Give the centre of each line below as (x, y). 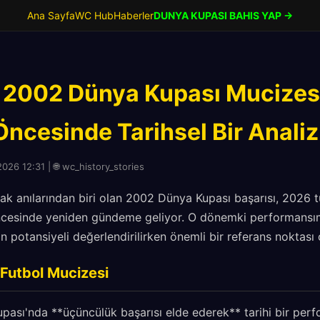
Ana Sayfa (51, 15)
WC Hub (94, 15)
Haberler (134, 15)
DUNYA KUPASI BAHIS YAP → (223, 15)
